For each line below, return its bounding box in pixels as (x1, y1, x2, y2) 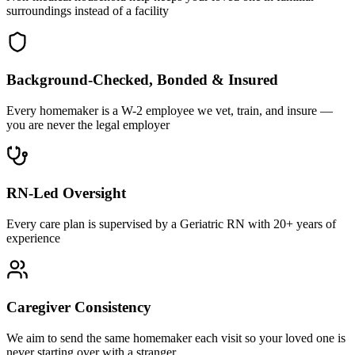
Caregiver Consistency (6, 298, 151, 315)
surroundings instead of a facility (6, 4, 169, 18)
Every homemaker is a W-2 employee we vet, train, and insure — (6, 103, 333, 117)
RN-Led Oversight (6, 185, 126, 202)
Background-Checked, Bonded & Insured (6, 71, 278, 88)
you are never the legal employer (6, 117, 170, 132)
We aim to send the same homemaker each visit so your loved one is (6, 330, 345, 345)
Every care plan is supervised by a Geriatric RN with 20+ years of (6, 217, 336, 231)
